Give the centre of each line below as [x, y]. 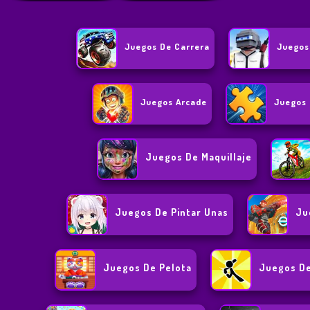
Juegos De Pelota [148, 268]
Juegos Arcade [173, 102]
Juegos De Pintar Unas [172, 212]
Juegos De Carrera [167, 47]
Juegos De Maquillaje [199, 157]
